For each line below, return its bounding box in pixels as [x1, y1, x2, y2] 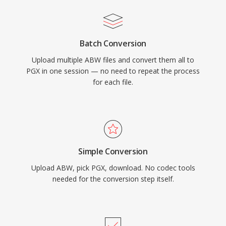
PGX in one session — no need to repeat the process [26, 66, 200, 76]
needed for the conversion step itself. [52, 174, 174, 184]
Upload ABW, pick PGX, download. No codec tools [31, 163, 195, 173]
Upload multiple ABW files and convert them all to [32, 55, 194, 65]
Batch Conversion [80, 38, 146, 49]
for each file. [93, 77, 133, 87]
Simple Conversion [78, 146, 148, 157]
